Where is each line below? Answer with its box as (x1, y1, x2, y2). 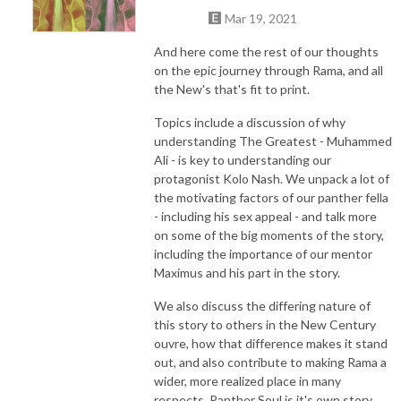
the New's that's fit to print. (154, 81, 310, 97)
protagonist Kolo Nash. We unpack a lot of (154, 170, 389, 186)
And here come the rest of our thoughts (154, 43, 379, 59)
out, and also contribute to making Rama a (154, 354, 387, 370)
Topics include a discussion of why (154, 114, 346, 130)
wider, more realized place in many (154, 372, 341, 388)
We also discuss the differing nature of (154, 297, 371, 313)
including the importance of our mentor (154, 245, 372, 261)
